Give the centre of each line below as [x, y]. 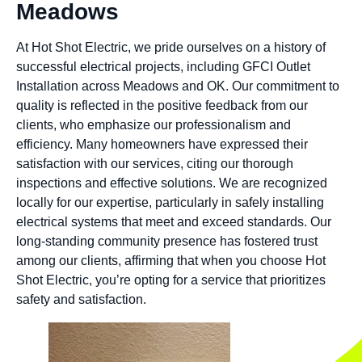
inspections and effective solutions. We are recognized [172, 183]
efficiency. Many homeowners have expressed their [162, 145]
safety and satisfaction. [81, 300]
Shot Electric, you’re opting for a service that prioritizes [171, 280]
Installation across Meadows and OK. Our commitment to [178, 86]
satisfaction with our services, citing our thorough [155, 164]
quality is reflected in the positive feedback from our [162, 106]
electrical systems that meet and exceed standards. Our [174, 222]
